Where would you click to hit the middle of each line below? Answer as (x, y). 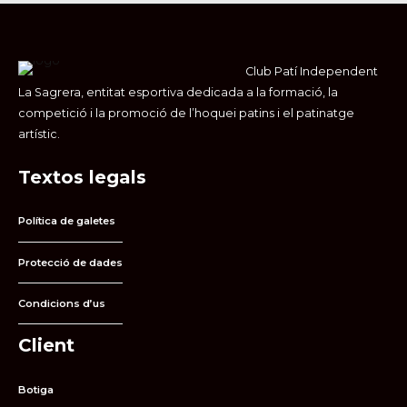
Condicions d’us (62, 303)
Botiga (36, 390)
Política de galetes (67, 221)
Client (46, 346)
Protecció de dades (70, 262)
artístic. (39, 134)
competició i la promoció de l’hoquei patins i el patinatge (186, 113)
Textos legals (82, 177)
